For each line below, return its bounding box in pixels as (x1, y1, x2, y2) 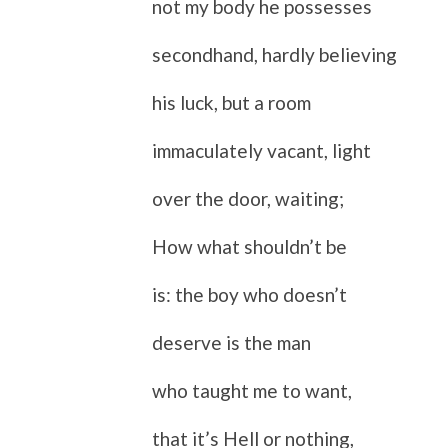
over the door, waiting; (152, 186, 344, 210)
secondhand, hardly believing (152, 42, 397, 66)
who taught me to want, (152, 378, 352, 402)
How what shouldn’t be (152, 234, 347, 258)
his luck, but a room (152, 90, 311, 114)
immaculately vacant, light (152, 138, 371, 162)
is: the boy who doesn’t (152, 282, 347, 306)
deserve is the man (152, 330, 311, 354)
